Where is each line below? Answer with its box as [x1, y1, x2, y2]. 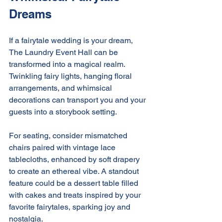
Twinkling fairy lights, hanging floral [9, 71, 134, 81]
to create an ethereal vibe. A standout [9, 166, 141, 176]
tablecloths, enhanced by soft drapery [9, 154, 142, 164]
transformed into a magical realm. [9, 59, 127, 69]
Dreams [9, 6, 52, 21]
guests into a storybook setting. [9, 107, 117, 116]
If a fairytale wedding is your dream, [9, 35, 135, 45]
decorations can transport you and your [9, 95, 148, 105]
